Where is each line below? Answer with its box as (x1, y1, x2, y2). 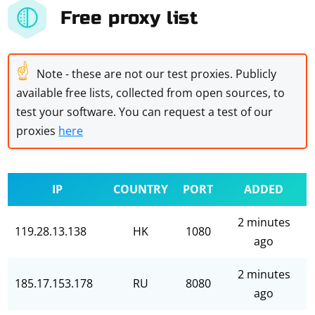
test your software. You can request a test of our (16, 104, 274, 120)
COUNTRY (113, 181, 169, 197)
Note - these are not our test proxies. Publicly (37, 66, 277, 82)
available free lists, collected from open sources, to (16, 85, 285, 101)
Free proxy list (60, 6, 198, 29)
